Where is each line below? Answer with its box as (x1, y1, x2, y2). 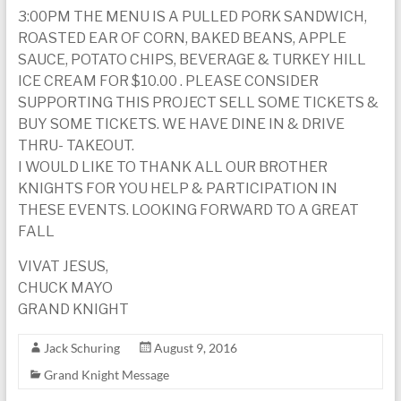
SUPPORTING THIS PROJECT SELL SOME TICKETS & (17, 94, 379, 111)
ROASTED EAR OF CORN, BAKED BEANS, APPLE (17, 30, 346, 47)
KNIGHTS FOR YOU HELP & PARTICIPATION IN (17, 180, 337, 197)
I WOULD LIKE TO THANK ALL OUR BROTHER (17, 158, 328, 175)
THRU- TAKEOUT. (17, 137, 134, 154)
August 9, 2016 (153, 340, 237, 355)
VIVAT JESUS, (17, 258, 108, 275)
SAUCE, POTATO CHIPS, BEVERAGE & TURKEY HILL (17, 51, 366, 68)
